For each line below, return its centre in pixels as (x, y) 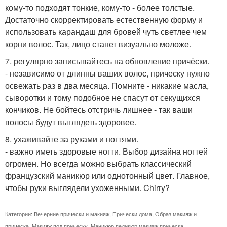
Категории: (20, 214)
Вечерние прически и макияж (72, 214)
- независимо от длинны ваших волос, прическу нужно (107, 73)
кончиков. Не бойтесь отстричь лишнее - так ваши (99, 110)
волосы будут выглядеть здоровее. (71, 122)
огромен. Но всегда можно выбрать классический (98, 163)
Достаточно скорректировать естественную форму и (104, 20)
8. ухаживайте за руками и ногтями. (72, 139)
